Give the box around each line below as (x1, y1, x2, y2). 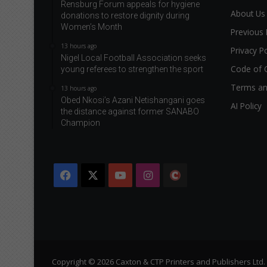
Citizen (187, 192, 222, 207)
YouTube (126, 168, 172, 183)
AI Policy (231, 100, 262, 112)
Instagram (152, 168, 206, 183)
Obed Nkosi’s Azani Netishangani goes (61, 95, 205, 105)
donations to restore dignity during (61, 11, 190, 21)
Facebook (71, 168, 120, 183)
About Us (231, 8, 265, 20)
